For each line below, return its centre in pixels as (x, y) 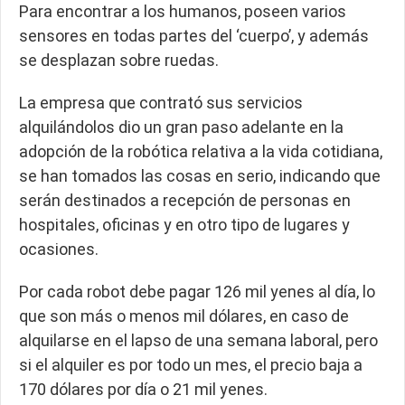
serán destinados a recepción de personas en (185, 200)
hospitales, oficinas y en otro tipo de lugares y (184, 225)
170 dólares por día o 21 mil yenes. (143, 389)
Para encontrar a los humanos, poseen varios (183, 11)
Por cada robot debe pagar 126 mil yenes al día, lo (197, 292)
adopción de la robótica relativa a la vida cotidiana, (201, 151)
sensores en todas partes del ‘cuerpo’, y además (194, 36)
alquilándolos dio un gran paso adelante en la (181, 127)
